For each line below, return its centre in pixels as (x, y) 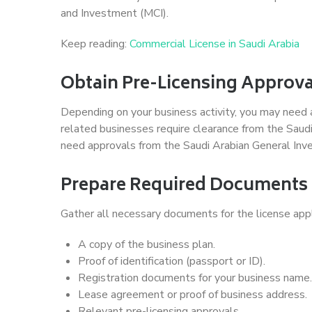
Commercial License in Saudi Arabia (214, 44)
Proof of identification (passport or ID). (172, 261)
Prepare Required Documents (184, 186)
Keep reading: (95, 44)
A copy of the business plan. (147, 244)
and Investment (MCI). (115, 13)
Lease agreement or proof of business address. (193, 294)
